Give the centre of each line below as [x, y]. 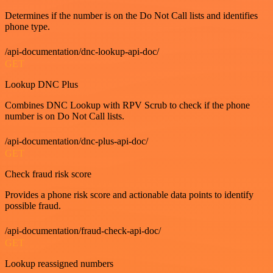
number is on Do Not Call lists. [65, 116]
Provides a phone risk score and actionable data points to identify [129, 195]
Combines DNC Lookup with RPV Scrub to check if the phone [127, 105]
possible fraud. [33, 206]
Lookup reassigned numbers [59, 264]
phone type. [27, 27]
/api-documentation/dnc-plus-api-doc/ [76, 141]
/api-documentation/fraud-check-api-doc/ [83, 231]
